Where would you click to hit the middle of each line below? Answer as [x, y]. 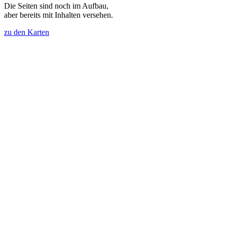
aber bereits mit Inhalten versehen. [59, 15]
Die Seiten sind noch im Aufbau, [56, 6]
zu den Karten [27, 32]
